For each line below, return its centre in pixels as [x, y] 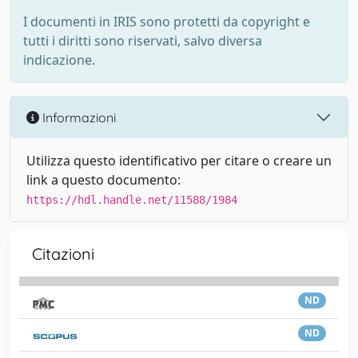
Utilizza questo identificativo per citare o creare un [179, 161]
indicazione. [59, 60]
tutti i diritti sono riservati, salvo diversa [143, 41]
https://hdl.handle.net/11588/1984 [132, 200]
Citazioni [63, 254]
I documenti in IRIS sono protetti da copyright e [167, 22]
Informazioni [78, 117]
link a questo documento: [103, 180]
